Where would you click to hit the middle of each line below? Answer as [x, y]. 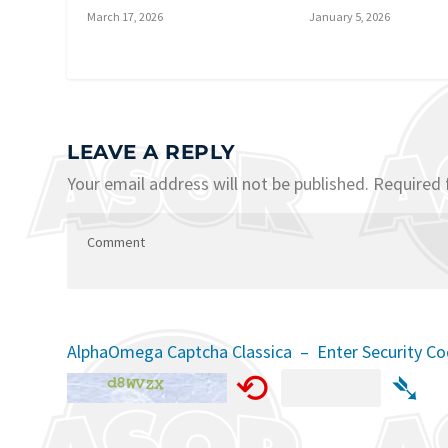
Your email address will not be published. [218, 183]
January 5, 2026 [350, 16]
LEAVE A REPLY [151, 151]
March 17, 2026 [125, 16]
